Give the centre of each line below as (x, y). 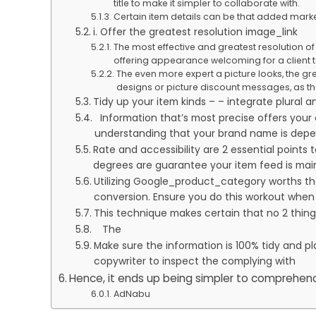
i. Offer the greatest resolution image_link (196, 32)
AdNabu (132, 293)
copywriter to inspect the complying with (199, 261)
